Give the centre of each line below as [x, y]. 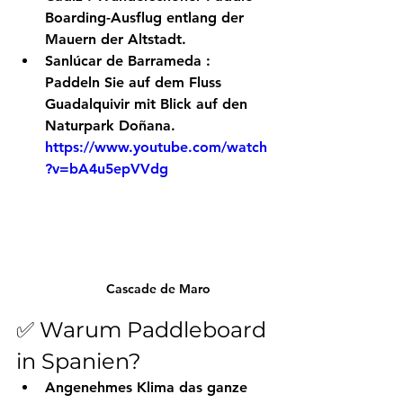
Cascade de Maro [158, 289]
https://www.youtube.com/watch [156, 147]
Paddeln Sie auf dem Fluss [135, 82]
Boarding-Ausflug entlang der [147, 17]
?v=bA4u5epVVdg [107, 168]
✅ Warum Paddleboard [144, 330]
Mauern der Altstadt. [116, 39]
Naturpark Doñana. [110, 125]
